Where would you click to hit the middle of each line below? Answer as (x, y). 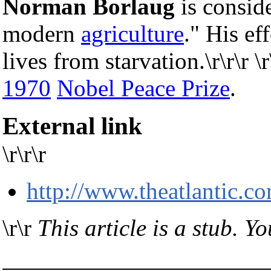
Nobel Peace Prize (143, 88)
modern (42, 33)
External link (72, 126)
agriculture (132, 33)
